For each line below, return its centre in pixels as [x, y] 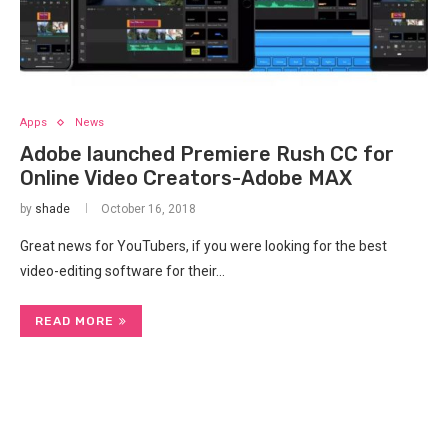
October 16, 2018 [148, 209]
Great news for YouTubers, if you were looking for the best [203, 246]
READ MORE [74, 321]
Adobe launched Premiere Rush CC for [207, 154]
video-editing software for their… [122, 271]
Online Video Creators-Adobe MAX [186, 178]
